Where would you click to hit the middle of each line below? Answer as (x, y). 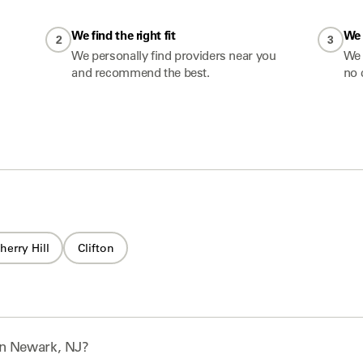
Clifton (96, 248)
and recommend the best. (141, 73)
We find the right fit (124, 35)
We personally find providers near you (174, 56)
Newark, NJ (45, 347)
